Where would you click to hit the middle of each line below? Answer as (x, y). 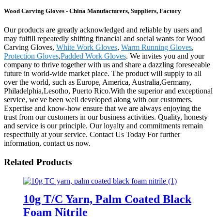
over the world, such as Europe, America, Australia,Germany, (98, 82)
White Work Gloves (87, 47)
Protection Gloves (31, 56)
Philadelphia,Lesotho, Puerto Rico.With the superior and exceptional (108, 91)
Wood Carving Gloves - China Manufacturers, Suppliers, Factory (93, 11)
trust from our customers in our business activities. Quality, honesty (106, 117)
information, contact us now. (47, 143)
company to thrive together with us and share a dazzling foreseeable (107, 65)
